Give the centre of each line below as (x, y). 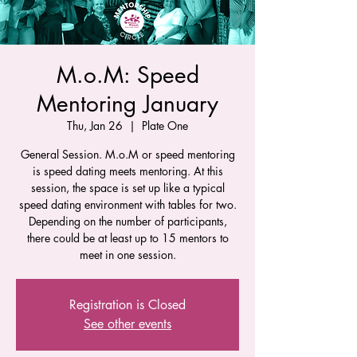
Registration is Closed (127, 305)
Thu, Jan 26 (95, 126)
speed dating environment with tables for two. (127, 204)
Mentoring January (127, 104)
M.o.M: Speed (127, 75)
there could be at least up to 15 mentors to (127, 238)
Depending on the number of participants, (127, 221)
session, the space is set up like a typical (127, 188)
